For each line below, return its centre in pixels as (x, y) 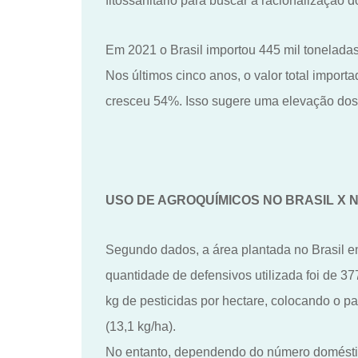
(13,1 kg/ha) (139, 326)
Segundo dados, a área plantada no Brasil (225, 249)
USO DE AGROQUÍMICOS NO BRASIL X (227, 200)
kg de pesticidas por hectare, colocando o (225, 300)
